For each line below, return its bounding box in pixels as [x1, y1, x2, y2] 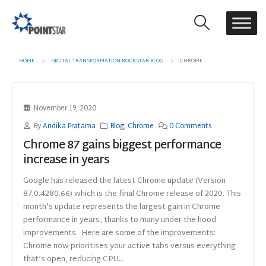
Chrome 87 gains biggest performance [23, 135, 221, 156]
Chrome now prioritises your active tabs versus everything [23, 239, 236, 254]
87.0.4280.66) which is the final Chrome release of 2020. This [23, 187, 241, 202]
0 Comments [169, 120, 212, 133]
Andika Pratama [42, 120, 96, 133]
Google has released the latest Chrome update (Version [23, 174, 226, 189]
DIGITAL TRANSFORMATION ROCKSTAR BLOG [50, 56, 163, 66]
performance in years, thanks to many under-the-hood [23, 213, 216, 228]
